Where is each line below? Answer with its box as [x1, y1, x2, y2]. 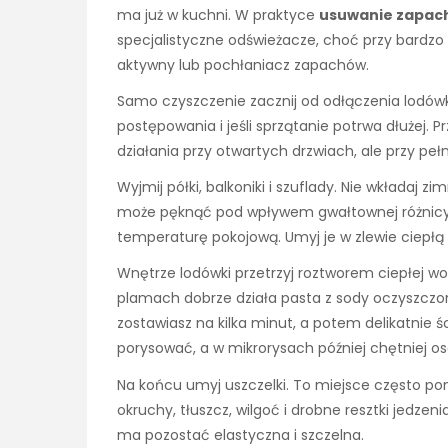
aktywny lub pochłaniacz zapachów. [117, 54, 369, 75]
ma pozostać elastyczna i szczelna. [117, 424, 364, 445]
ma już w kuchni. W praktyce [117, 4, 319, 25]
